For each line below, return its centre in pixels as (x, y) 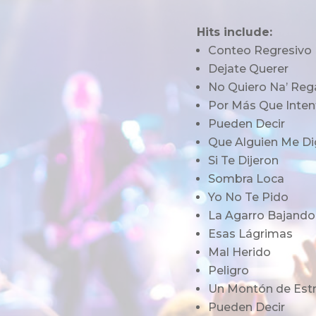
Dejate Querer (248, 68)
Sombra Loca (246, 178)
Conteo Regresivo (260, 50)
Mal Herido (239, 252)
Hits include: (234, 32)
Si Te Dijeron (243, 160)
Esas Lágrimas (250, 233)
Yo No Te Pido (248, 197)
